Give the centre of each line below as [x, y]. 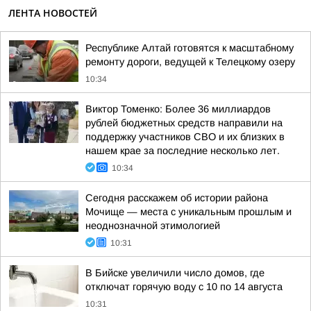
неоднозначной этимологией [153, 226]
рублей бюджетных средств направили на [184, 123]
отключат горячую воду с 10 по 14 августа [184, 287]
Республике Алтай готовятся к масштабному [190, 48]
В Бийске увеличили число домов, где [175, 273]
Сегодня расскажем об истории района [177, 198]
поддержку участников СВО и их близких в [185, 137]
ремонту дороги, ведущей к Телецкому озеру [190, 62]
